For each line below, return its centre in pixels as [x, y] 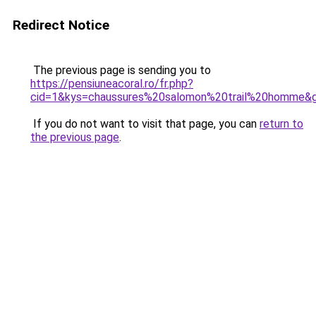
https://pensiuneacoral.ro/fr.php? [112, 84]
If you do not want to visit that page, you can [145, 124]
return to [281, 124]
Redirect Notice [61, 25]
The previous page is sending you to [121, 70]
